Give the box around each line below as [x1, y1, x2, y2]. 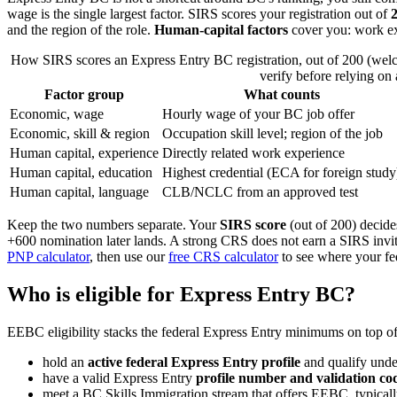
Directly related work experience [162, 145, 345, 161]
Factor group [44, 87, 124, 103]
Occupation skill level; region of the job [162, 126, 383, 142]
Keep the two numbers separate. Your [7, 217, 220, 233]
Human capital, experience [10, 145, 159, 161]
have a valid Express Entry [43, 370, 196, 386]
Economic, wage [10, 106, 104, 122]
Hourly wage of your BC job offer [162, 106, 354, 122]
